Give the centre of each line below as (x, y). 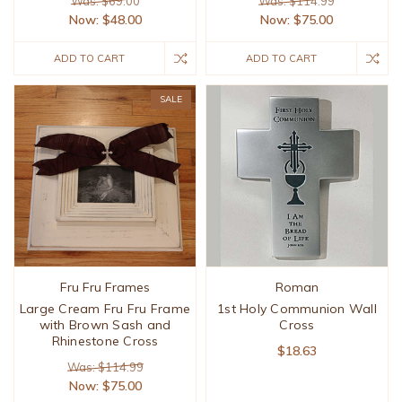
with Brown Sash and (105, 325)
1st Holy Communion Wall (297, 309)
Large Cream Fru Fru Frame (105, 309)
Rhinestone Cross (105, 341)
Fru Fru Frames (105, 288)
